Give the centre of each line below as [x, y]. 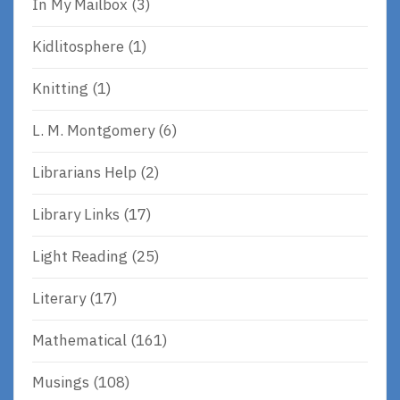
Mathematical [79, 341]
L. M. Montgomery [93, 131]
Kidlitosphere [78, 47]
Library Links [76, 215]
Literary [59, 299]
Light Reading [80, 257]
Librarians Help [84, 173]
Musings [61, 383]
